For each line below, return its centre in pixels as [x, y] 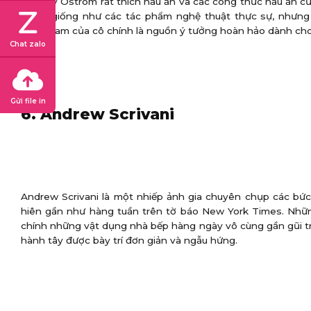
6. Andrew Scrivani [98, 114]
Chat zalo [28, 44]
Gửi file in [28, 101]
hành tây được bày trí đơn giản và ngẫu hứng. [129, 241]
